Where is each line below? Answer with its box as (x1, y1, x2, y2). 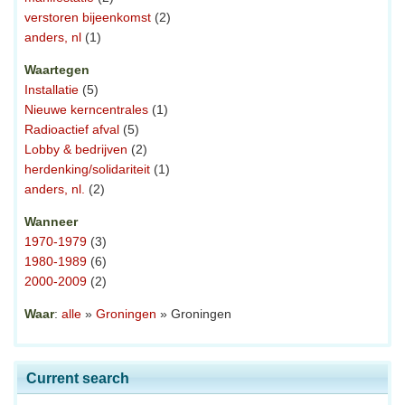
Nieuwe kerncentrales (24, 101, 148, 117)
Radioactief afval (24, 121, 119, 137)
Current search (26, 370, 129, 386)
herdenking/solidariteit (24, 161, 150, 176)
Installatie (24, 81, 79, 97)
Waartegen (24, 61, 89, 77)
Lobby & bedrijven (24, 141, 127, 156)
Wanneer (24, 213, 78, 229)
